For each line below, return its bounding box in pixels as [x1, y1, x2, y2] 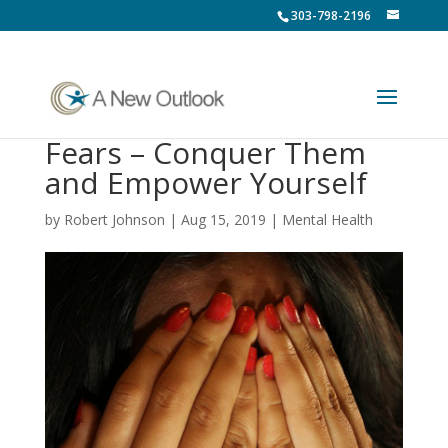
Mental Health [281, 210, 373, 229]
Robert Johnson [63, 210, 165, 229]
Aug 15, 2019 [180, 210, 266, 229]
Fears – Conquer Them [44, 132, 366, 173]
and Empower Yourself [44, 162, 367, 203]
